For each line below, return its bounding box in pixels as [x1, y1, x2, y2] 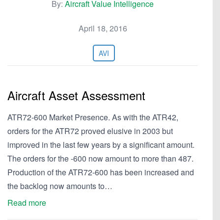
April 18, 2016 [78, 23, 127, 34]
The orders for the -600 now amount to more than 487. [7, 153, 193, 164]
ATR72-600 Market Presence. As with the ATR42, [7, 111, 178, 123]
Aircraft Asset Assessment [7, 86, 145, 104]
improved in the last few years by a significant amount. [7, 139, 194, 150]
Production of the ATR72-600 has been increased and [7, 166, 194, 178]
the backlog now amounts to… [7, 180, 112, 192]
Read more [7, 197, 46, 208]
